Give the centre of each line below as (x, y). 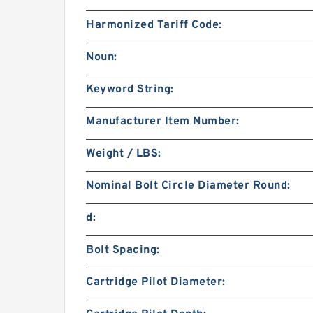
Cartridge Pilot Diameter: (156, 282)
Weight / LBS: (124, 154)
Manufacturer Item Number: (163, 122)
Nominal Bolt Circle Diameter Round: (188, 186)
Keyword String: (130, 89)
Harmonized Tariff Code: (154, 25)
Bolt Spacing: (123, 250)
